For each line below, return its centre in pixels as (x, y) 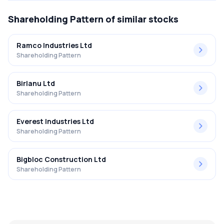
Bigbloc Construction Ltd (61, 159)
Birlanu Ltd (36, 83)
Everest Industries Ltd (55, 121)
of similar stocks (141, 19)
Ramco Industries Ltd (54, 45)
